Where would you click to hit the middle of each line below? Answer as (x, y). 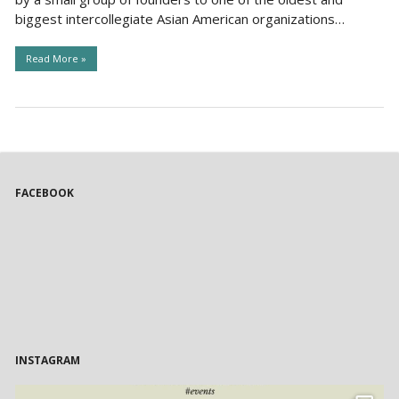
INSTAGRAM (47, 360)
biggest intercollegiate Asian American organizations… (179, 19)
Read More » (56, 59)
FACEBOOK (44, 192)
